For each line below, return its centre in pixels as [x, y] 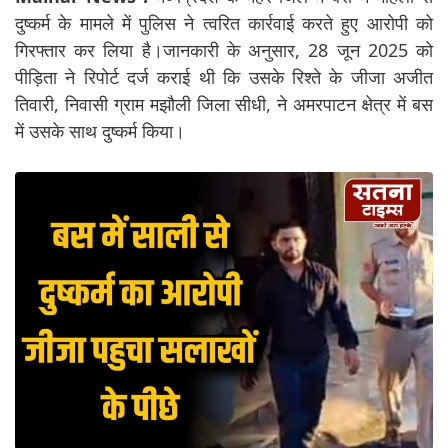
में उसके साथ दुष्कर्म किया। [100, 130]
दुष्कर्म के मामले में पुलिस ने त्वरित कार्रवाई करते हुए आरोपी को [224, 22]
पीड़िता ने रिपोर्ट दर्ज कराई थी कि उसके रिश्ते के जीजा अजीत [224, 76]
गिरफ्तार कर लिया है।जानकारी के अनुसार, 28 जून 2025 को [224, 49]
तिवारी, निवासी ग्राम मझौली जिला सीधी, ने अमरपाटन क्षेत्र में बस [224, 103]
